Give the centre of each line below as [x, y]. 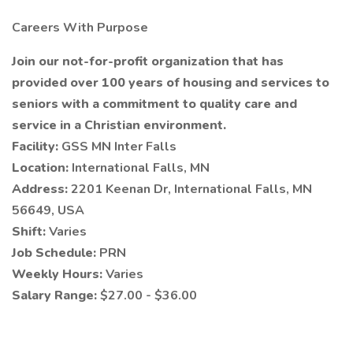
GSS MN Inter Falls [119, 147]
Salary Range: [56, 295]
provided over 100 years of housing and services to [171, 83]
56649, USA [48, 210]
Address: [41, 189]
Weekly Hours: [59, 274]
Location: [42, 168]
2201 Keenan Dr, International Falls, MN [191, 189]
